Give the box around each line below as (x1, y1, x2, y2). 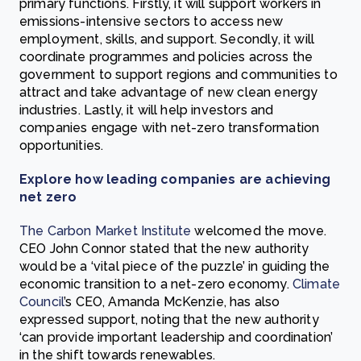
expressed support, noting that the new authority (19, 312, 319, 327)
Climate (292, 276, 341, 292)
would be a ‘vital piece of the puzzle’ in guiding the (19, 259, 330, 274)
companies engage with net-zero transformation (19, 120, 320, 135)
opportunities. (19, 138, 104, 153)
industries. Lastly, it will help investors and (19, 102, 274, 118)
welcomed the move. (191, 223, 327, 239)
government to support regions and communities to (19, 67, 338, 82)
